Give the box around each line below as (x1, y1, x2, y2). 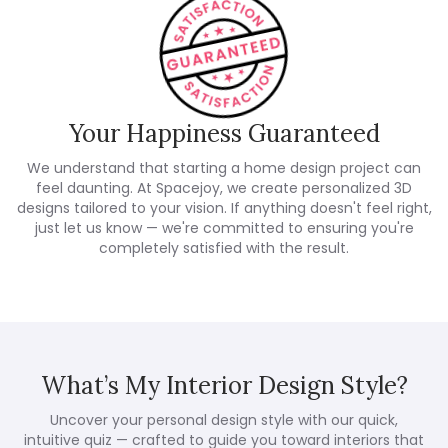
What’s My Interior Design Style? (40, 370, 408, 402)
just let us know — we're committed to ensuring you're (34, 218, 414, 239)
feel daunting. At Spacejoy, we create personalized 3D (36, 178, 412, 199)
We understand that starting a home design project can (27, 158, 421, 179)
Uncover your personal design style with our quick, (50, 410, 398, 431)
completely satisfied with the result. (99, 238, 349, 259)
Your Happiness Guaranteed (68, 118, 380, 150)
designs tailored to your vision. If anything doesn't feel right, (16, 198, 432, 219)
